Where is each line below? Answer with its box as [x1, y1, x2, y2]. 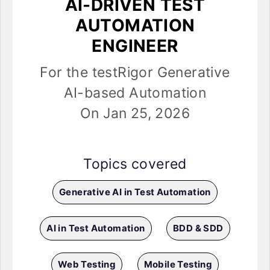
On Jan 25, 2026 [80, 105, 190, 122]
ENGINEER [92, 36, 178, 57]
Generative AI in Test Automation [59, 186, 211, 198]
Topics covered [83, 155, 187, 173]
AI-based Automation [63, 84, 207, 102]
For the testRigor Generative [40, 64, 230, 81]
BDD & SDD [173, 222, 224, 234]
